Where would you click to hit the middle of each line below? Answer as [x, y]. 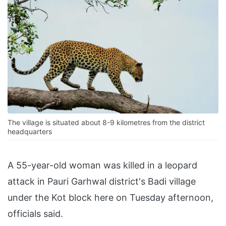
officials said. [35, 214]
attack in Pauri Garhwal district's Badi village [102, 182]
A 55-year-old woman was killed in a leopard [102, 165]
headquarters [30, 132]
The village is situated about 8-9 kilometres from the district [106, 123]
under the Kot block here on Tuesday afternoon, [110, 198]
